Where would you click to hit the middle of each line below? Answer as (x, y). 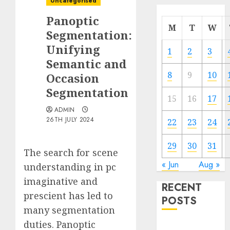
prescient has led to (68, 196)
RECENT (182, 188)
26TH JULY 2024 (70, 120)
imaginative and (61, 181)
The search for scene (71, 152)
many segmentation (69, 210)
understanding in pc (70, 167)
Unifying (73, 49)
